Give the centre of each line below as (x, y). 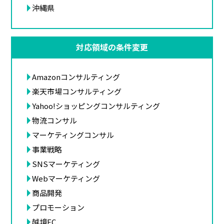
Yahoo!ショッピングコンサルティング (96, 105)
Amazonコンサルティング (76, 76)
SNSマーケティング (66, 163)
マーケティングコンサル (73, 134)
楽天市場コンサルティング (77, 91)
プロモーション (58, 207)
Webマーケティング (66, 178)
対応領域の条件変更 (112, 47)
